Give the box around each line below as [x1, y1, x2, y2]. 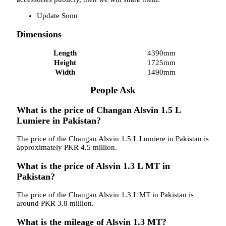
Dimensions [17, 29, 62, 39]
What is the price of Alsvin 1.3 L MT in [17, 160, 170, 171]
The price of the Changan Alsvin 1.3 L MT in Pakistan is [17, 191, 194, 199]
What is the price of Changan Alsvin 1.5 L [17, 104, 181, 115]
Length [53, 49, 77, 58]
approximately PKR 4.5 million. [17, 143, 117, 152]
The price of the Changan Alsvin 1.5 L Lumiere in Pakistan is [17, 135, 209, 143]
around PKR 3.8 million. [17, 199, 94, 208]
